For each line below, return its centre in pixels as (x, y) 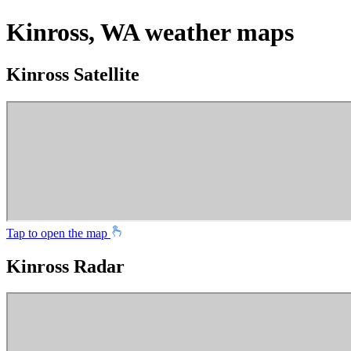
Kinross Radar (65, 266)
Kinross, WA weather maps (150, 33)
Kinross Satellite (73, 74)
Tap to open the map (58, 233)
